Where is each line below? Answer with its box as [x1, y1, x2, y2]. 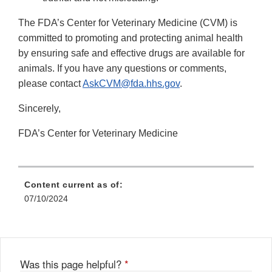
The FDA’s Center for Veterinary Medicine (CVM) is [18, 18, 237, 29]
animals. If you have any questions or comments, [18, 63, 226, 74]
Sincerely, [18, 103, 61, 114]
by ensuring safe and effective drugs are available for [18, 48, 245, 59]
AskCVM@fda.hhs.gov [83, 78, 180, 89]
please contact [18, 78, 83, 89]
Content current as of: [24, 180, 123, 190]
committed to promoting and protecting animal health [18, 33, 243, 44]
